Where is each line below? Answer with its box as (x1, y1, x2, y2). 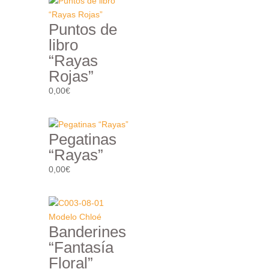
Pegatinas (48, 130, 116, 148)
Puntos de (48, 20, 117, 38)
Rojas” (48, 67, 94, 85)
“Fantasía (48, 238, 113, 256)
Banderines (48, 222, 126, 241)
